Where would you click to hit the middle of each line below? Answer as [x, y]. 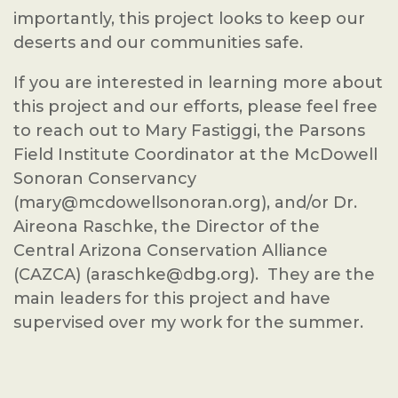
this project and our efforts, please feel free [195, 107]
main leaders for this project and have [172, 298]
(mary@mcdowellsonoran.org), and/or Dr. [185, 203]
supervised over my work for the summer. [188, 322]
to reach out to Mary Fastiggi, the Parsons [189, 131]
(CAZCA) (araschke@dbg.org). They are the [194, 275]
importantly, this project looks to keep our [189, 19]
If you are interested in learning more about [198, 83]
